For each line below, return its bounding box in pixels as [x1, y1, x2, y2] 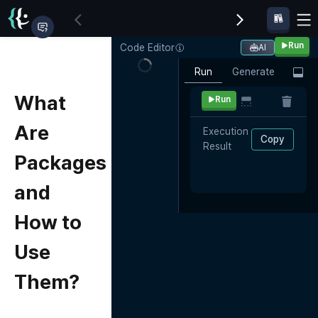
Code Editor [119, 41, 175, 53]
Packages [14, 150, 106, 175]
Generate [232, 66, 275, 77]
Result [203, 141, 232, 152]
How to [14, 210, 82, 234]
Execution [203, 126, 249, 137]
